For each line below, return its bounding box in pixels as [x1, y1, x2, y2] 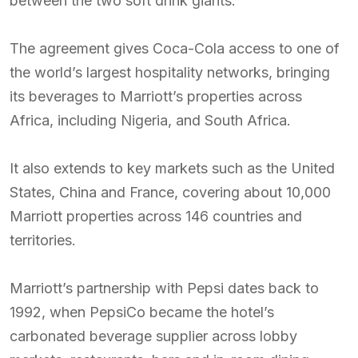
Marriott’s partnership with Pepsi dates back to [10, 280, 319, 296]
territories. [10, 232, 76, 249]
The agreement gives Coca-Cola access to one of [10, 40, 340, 57]
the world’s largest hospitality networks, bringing [10, 64, 330, 81]
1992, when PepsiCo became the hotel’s [10, 304, 274, 320]
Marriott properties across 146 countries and [10, 208, 302, 225]
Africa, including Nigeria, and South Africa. [10, 112, 291, 129]
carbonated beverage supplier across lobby [10, 328, 297, 344]
